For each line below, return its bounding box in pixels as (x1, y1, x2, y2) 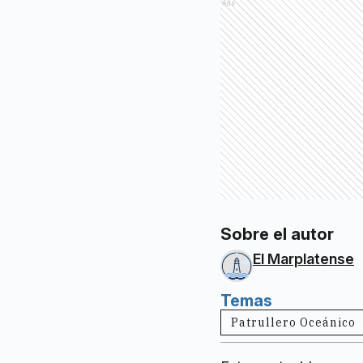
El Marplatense (253, 250, 354, 267)
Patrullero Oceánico (231, 315, 356, 330)
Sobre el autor (220, 224, 334, 244)
